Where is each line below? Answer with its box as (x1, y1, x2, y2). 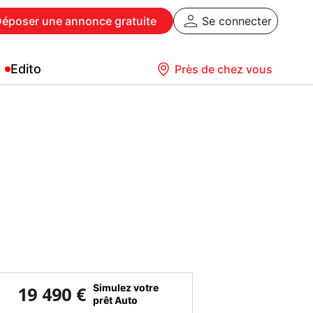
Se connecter (202, 14, 272, 28)
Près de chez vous (175, 62, 272, 76)
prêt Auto (93, 293, 138, 306)
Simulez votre (93, 281, 159, 293)
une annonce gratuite (39, 14, 156, 28)
